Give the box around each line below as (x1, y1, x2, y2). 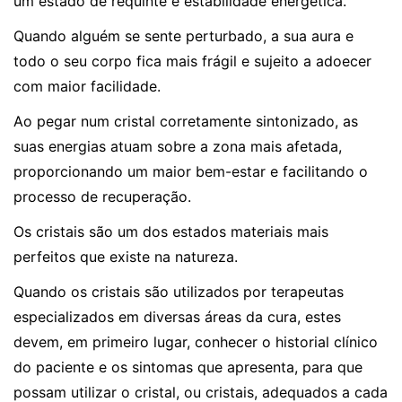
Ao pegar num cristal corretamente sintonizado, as (13, 112, 358, 131)
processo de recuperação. (13, 188, 191, 206)
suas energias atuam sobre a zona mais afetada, (13, 137, 342, 156)
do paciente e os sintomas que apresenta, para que (13, 358, 363, 377)
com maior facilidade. (13, 77, 161, 96)
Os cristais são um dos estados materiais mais (13, 223, 328, 241)
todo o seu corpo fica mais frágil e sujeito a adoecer (13, 52, 371, 71)
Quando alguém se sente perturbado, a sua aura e (13, 27, 354, 46)
